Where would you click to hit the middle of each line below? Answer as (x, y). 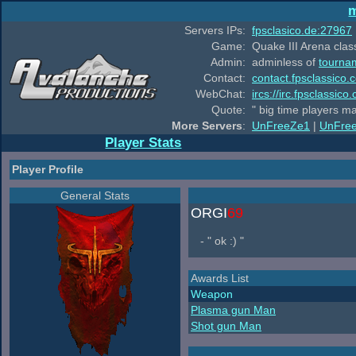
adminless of (285, 62)
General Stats (95, 195)
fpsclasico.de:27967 (302, 30)
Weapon (212, 294)
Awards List (220, 278)
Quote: (228, 110)
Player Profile (48, 169)
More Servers (207, 126)
